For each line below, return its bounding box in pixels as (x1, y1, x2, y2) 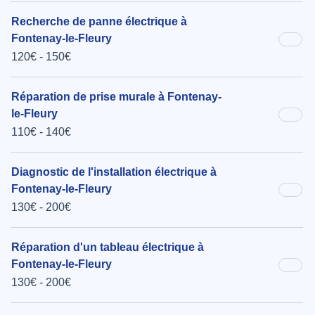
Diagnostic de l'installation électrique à (11, 166, 217, 179)
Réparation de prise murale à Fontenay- (11, 91, 221, 103)
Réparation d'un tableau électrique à (11, 241, 204, 254)
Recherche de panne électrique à (11, 15, 187, 28)
